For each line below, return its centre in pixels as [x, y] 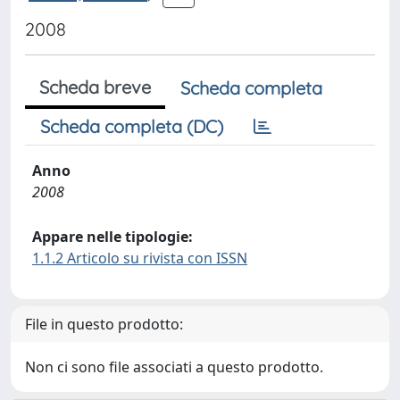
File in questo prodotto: [104, 324]
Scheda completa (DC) [132, 126]
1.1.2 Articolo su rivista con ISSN [140, 258]
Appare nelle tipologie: [112, 237]
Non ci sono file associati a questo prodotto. [174, 367]
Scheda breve [95, 87]
